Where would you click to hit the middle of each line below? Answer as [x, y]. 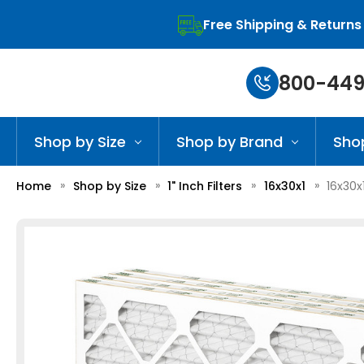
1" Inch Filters [206, 186]
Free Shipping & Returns [282, 25]
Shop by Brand [229, 142]
